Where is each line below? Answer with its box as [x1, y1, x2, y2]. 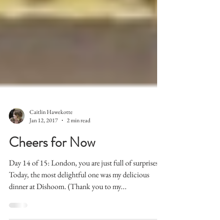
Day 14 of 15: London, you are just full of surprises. [9, 193, 160, 203]
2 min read [67, 152, 90, 160]
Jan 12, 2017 [29, 152, 58, 160]
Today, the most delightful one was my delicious [9, 205, 149, 215]
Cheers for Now [9, 168, 95, 188]
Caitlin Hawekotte [29, 143, 73, 151]
